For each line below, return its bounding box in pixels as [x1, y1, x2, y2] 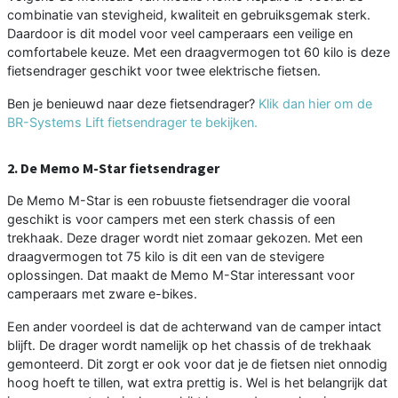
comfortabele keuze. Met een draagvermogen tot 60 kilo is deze [7, 44, 390, 60]
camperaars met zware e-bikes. [7, 285, 197, 301]
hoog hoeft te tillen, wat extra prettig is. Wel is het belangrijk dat [7, 374, 387, 390]
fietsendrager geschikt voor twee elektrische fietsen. [7, 62, 321, 78]
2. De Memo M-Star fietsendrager [7, 158, 219, 177]
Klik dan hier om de [259, 95, 372, 111]
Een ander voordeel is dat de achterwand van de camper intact [7, 318, 381, 334]
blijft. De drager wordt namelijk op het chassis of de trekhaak [7, 337, 371, 353]
